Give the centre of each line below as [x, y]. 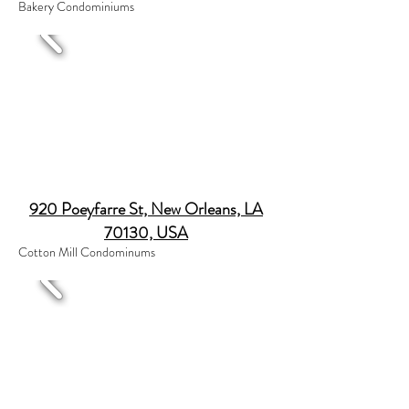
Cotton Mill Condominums [87, 252]
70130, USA [146, 233]
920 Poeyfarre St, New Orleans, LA [146, 209]
